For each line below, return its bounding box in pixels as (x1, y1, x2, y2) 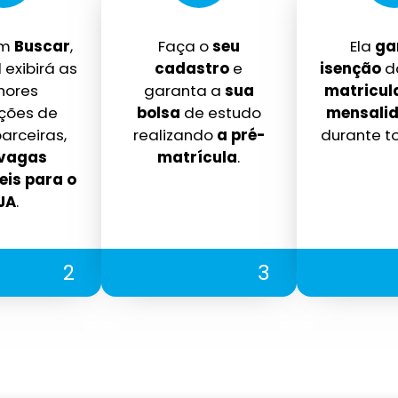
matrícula (157, 147, 238, 169)
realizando (132, 124, 217, 147)
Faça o (157, 36, 212, 58)
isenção (319, 58, 381, 80)
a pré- (216, 124, 265, 147)
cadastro (155, 58, 230, 80)
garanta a (143, 80, 225, 102)
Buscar (13, 36, 70, 58)
